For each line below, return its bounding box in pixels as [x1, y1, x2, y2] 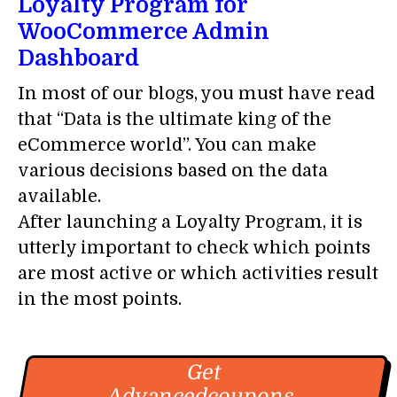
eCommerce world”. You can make [18, 135, 316, 156]
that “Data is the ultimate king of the [18, 109, 331, 130]
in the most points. [18, 289, 182, 310]
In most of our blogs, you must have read [18, 83, 375, 105]
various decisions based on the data [18, 160, 328, 182]
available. [18, 186, 101, 207]
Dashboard [18, 45, 139, 72]
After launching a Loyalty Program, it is [18, 212, 362, 233]
